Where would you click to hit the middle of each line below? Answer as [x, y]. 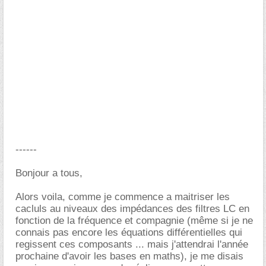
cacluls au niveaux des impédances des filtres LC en [132, 209]
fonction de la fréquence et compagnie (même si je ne [134, 221]
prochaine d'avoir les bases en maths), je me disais [129, 256]
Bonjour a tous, [49, 173]
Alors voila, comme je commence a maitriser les [123, 197]
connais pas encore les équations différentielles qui [129, 232]
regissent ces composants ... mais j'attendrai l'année [132, 244]
